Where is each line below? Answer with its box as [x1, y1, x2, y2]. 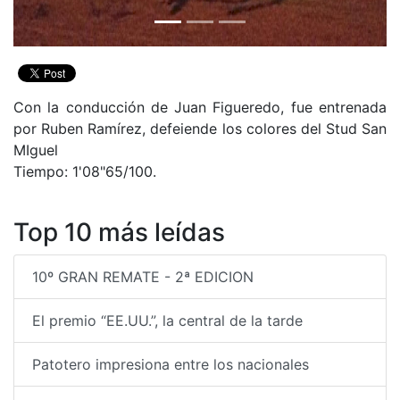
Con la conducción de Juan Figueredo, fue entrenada [13, 98, 387, 116]
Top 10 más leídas [13, 217, 225, 247]
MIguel [13, 141, 58, 159]
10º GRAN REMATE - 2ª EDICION [32, 268, 254, 286]
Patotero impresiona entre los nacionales [32, 355, 309, 373]
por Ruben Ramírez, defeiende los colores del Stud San [13, 120, 387, 137]
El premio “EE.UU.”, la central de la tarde [32, 312, 303, 329]
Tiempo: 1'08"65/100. [13, 162, 156, 180]
